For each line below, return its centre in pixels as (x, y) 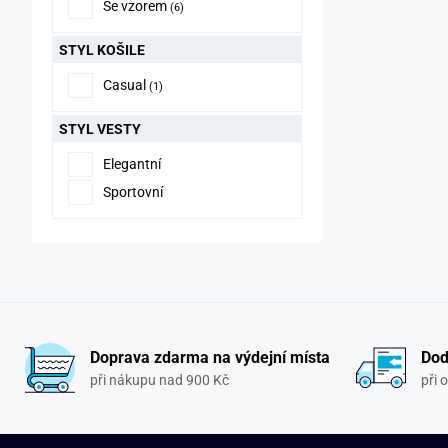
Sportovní (133, 192)
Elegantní (132, 164)
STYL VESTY (100, 129)
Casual (124, 85)
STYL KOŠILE (102, 50)
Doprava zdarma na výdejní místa (209, 357)
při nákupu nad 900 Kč (159, 379)
